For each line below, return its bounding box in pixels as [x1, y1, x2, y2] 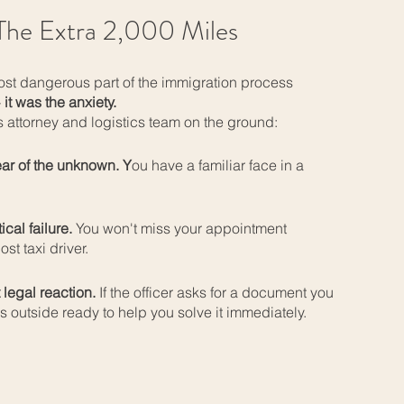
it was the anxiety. [5, 92, 121, 111]
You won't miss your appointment [72, 219, 288, 238]
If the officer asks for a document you [99, 282, 335, 301]
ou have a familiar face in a [132, 156, 305, 175]
